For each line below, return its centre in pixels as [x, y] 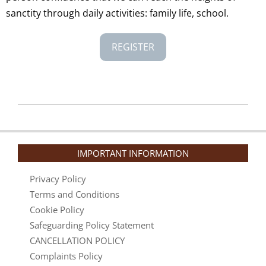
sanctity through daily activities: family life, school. [117, 13]
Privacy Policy [58, 178]
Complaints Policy [66, 256]
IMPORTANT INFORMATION [133, 153]
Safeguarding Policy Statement [92, 225]
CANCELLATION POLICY [77, 240]
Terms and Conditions [75, 194]
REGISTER [133, 47]
